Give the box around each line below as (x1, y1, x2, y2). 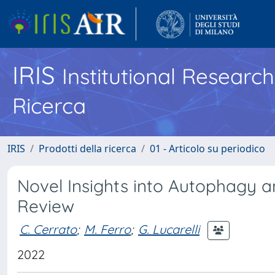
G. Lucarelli (138, 221, 199, 237)
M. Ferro (84, 221, 131, 237)
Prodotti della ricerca (39, 142, 136, 155)
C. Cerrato (20, 221, 77, 237)
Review (17, 195, 74, 217)
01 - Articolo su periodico (150, 142, 265, 155)
